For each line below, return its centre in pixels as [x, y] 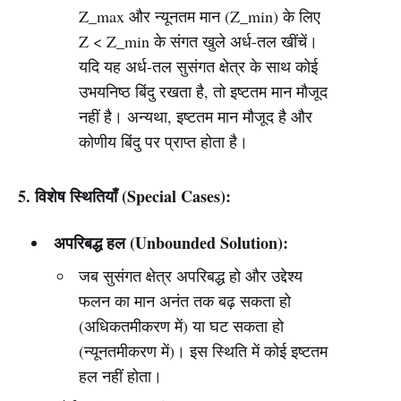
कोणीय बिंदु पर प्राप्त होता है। [164, 141]
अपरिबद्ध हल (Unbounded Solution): [171, 243]
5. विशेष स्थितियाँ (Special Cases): [124, 196]
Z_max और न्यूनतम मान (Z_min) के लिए [200, 16]
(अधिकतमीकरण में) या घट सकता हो [182, 326]
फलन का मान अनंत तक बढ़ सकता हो [185, 301]
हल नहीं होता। [121, 376]
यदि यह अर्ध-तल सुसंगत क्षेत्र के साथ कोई [199, 66]
